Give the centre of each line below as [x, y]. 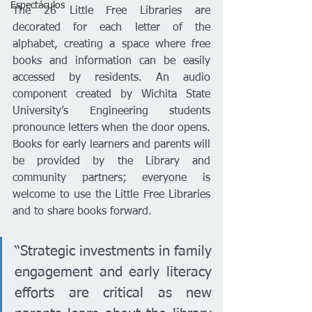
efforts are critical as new [113, 293]
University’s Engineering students [111, 111]
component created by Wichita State [111, 95]
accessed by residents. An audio [111, 78]
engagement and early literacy [113, 272]
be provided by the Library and [111, 162]
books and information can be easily [111, 61]
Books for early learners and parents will [111, 145]
